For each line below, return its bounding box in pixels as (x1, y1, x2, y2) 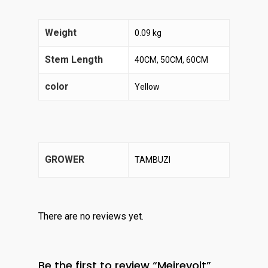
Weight (45, 27, 77, 38)
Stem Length (45, 54, 103, 65)
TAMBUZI (135, 155, 170, 165)
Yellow (135, 82, 160, 92)
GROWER (45, 154, 84, 165)
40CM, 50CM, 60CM (135, 55, 208, 65)
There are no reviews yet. (38, 211, 144, 222)
